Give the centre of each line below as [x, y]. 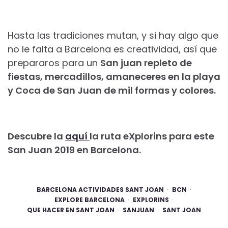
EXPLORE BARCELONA [90, 199]
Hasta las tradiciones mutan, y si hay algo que [113, 35]
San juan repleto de [146, 63]
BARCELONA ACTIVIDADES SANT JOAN [100, 189]
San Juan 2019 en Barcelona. [74, 150]
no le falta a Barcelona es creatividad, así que [112, 49]
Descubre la [36, 136]
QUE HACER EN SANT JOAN [71, 210]
